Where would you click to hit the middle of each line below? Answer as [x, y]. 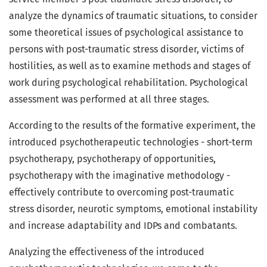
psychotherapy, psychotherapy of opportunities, [112, 159]
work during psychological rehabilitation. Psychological [128, 83]
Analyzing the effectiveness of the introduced [107, 252]
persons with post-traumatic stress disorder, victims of [126, 49]
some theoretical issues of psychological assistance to [126, 33]
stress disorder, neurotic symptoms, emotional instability [133, 209]
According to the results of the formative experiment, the [132, 126]
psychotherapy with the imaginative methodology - [119, 176]
